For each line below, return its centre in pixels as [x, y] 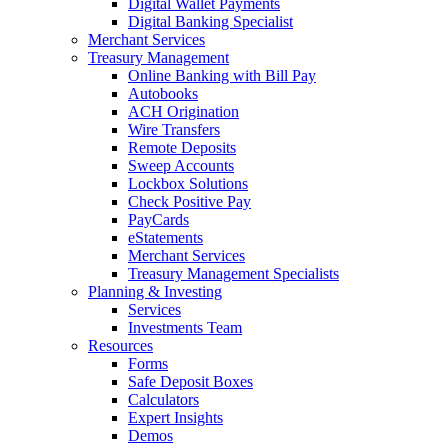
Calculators [163, 399]
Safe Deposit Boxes [190, 381]
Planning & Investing [155, 291]
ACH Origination [183, 111]
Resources [120, 345]
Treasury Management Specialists [233, 273]
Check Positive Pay [189, 201]
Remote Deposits [182, 147]
